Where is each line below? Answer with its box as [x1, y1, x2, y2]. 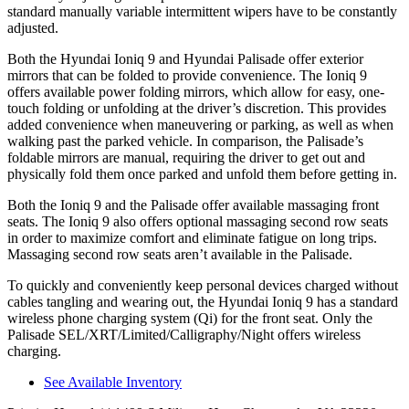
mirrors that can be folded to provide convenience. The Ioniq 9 [7, 68, 367, 83]
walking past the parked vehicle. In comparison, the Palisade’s [7, 133, 363, 149]
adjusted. [7, 20, 58, 36]
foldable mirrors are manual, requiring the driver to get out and [7, 150, 365, 165]
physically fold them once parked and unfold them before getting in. [7, 166, 397, 182]
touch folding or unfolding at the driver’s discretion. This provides [7, 100, 386, 116]
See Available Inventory [44, 374, 182, 390]
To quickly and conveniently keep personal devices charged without [7, 278, 398, 293]
